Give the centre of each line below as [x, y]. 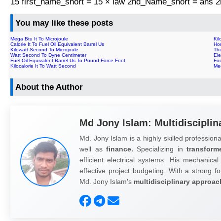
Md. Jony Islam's [107, 181]
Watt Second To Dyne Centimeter [49, 55]
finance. [119, 149]
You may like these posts [64, 23]
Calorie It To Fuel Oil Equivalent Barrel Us [57, 44]
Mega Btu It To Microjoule [39, 38]
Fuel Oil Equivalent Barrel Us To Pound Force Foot [68, 60]
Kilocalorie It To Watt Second [43, 66]
